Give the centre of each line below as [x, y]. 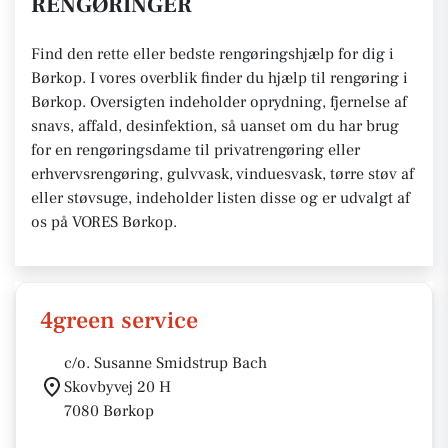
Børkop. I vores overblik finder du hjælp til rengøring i [219, 78]
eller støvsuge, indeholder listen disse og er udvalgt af [220, 198]
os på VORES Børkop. [106, 222]
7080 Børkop [109, 411]
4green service [119, 320]
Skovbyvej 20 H [117, 387]
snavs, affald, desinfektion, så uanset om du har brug [215, 126]
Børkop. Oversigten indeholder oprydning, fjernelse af [219, 102]
